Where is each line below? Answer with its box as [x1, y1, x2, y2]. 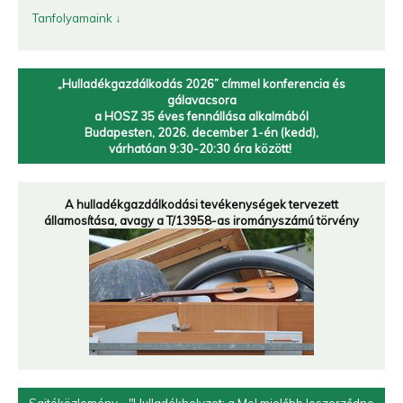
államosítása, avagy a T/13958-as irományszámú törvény [44, 213, 359, 228]
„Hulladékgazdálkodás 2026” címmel [58, 76, 263, 91]
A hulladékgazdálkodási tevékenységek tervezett [65, 197, 338, 211]
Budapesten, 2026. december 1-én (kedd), [85, 125, 318, 139]
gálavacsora [166, 93, 237, 107]
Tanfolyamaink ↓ [32, 11, 121, 25]
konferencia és [263, 76, 345, 91]
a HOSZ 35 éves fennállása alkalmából [94, 109, 309, 123]
